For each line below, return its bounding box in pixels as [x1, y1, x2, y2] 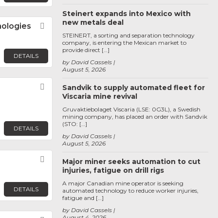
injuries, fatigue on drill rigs [62, 166, 164, 175]
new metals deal [62, 18, 124, 27]
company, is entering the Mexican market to [62, 39, 186, 46]
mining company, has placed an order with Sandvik [62, 113, 207, 120]
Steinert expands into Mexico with [62, 9, 191, 18]
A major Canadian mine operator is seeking [62, 180, 183, 187]
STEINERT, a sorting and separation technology [62, 32, 195, 39]
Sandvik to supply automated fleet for [62, 83, 205, 92]
